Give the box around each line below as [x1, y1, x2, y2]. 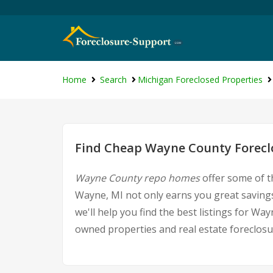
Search [100, 74, 127, 85]
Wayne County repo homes [75, 171, 200, 185]
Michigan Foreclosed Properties [138, 74, 263, 85]
